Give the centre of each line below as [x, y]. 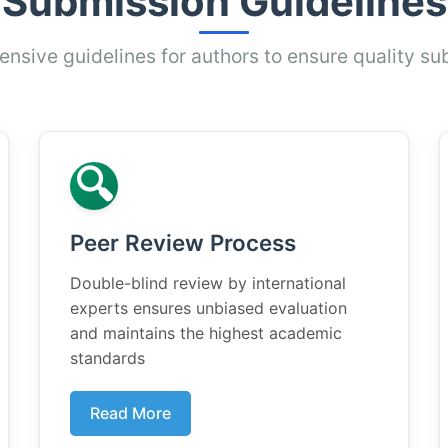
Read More [130, 413]
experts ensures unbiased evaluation [208, 308]
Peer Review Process [183, 242]
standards [107, 358]
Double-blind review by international [208, 283]
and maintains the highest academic [206, 333]
